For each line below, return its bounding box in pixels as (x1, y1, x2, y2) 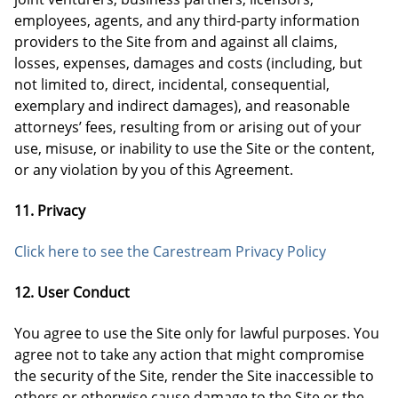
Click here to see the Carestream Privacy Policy (14, 242, 326, 261)
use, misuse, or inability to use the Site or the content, (14, 139, 375, 158)
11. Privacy (14, 201, 85, 220)
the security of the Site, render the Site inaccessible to (14, 366, 374, 386)
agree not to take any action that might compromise (14, 345, 364, 364)
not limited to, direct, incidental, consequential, (14, 75, 330, 94)
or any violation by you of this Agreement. (14, 160, 293, 179)
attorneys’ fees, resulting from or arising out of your (14, 117, 362, 137)
